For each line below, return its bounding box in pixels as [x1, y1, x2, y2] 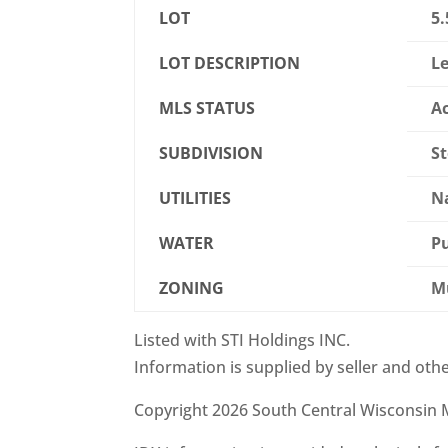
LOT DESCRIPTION [159, 52, 301, 75]
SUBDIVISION [159, 142, 264, 165]
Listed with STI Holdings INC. [134, 329, 351, 352]
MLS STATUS [159, 97, 256, 120]
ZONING [159, 277, 225, 300]
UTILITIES [159, 187, 232, 210]
